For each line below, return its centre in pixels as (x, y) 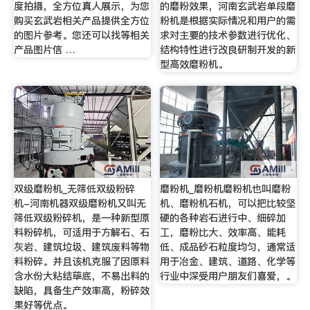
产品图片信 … (44, 50)
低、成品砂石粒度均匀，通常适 (228, 247)
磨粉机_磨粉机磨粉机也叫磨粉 (226, 189)
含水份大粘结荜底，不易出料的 (81, 276)
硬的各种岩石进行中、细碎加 (223, 218)
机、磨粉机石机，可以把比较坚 (228, 204)
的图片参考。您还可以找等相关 (81, 36)
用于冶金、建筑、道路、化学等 (228, 262)
